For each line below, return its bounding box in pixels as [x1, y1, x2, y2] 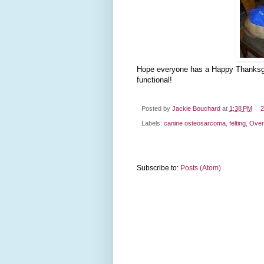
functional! [137, 75, 172, 85]
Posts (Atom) [180, 163, 221, 172]
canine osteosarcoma [164, 119, 226, 127]
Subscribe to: [137, 163, 180, 172]
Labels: [141, 119, 164, 127]
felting [229, 119, 246, 127]
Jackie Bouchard [172, 105, 220, 113]
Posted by [141, 105, 172, 113]
